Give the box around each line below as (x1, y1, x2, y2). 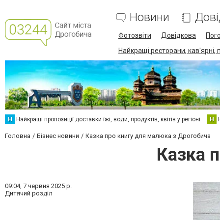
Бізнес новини (37, 132, 79, 139)
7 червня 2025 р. (23, 182, 72, 190)
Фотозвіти (118, 31, 151, 39)
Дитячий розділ (5, 190, 53, 197)
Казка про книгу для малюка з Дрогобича (85, 132, 211, 139)
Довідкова (161, 31, 196, 39)
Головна (5, 132, 30, 139)
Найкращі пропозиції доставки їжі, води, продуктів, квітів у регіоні (16, 116, 200, 123)
